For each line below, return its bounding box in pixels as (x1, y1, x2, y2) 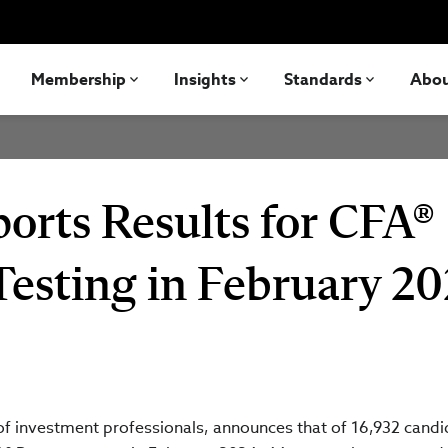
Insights (174, 68, 236, 90)
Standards (284, 68, 362, 90)
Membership (31, 68, 126, 90)
